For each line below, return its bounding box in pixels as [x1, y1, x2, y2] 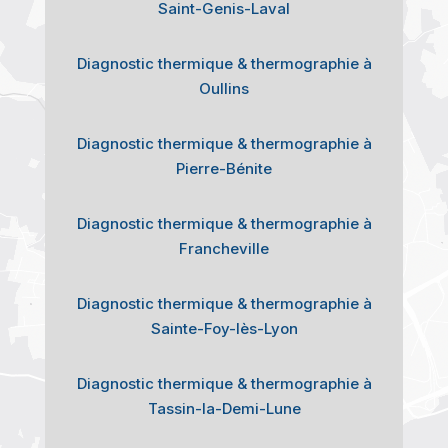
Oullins [199, 78, 249, 98]
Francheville [179, 238, 269, 258]
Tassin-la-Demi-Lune [147, 398, 301, 418]
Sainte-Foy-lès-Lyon [150, 318, 298, 338]
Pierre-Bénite [176, 158, 272, 178]
